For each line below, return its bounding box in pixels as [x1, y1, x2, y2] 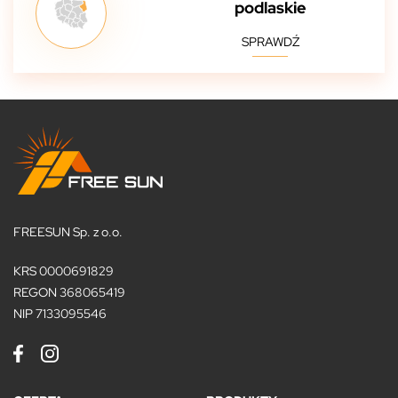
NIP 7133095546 [13, 305, 107, 322]
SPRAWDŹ [241, 34, 299, 51]
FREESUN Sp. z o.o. [13, 223, 123, 240]
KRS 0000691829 [13, 262, 114, 279]
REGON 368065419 [13, 283, 125, 300]
